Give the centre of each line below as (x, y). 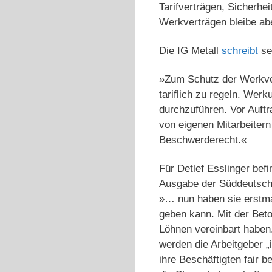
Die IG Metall (190, 51)
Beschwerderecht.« (203, 140)
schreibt (240, 51)
